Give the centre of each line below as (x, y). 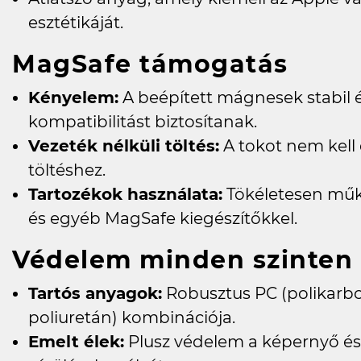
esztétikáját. (76, 23)
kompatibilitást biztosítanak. (143, 122)
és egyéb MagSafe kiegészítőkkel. (163, 219)
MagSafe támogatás (150, 64)
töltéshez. (67, 170)
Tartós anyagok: (95, 294)
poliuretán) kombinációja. (132, 318)
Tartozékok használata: (125, 195)
